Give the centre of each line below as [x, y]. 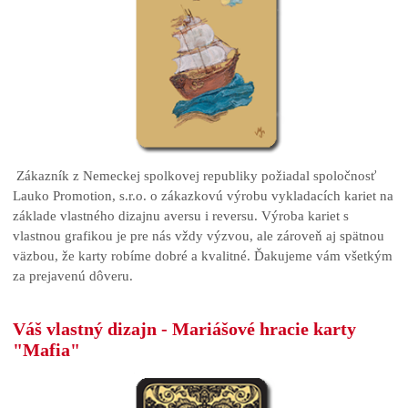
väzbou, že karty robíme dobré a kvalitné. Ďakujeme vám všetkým [203, 255]
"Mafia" [46, 350]
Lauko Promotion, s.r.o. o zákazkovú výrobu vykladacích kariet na [203, 195]
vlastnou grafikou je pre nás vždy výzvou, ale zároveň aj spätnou [199, 235]
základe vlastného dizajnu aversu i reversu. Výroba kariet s [181, 215]
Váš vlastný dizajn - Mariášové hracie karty [184, 329]
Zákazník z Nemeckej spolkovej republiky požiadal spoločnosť [194, 175]
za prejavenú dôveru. [73, 275]
